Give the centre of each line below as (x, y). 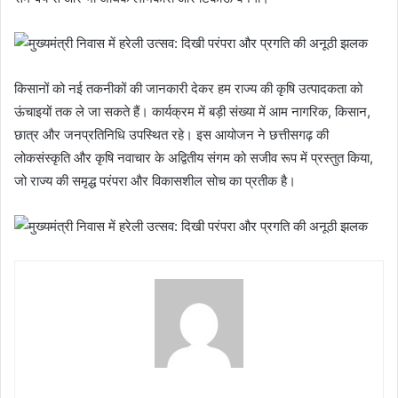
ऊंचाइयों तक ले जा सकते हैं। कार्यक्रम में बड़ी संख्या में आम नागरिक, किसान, (192, 112)
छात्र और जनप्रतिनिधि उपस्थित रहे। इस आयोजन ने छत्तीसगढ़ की (171, 135)
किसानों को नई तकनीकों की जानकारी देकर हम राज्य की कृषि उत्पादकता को (188, 89)
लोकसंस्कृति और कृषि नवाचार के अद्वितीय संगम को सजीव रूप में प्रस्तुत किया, (194, 158)
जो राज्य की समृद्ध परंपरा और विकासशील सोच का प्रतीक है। (155, 181)
